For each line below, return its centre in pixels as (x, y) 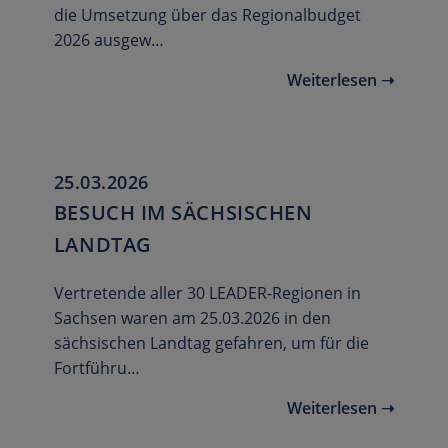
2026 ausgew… (108, 40)
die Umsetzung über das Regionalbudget (207, 15)
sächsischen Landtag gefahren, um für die (211, 343)
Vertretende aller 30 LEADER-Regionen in (207, 293)
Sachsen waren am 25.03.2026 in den (192, 318)
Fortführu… (96, 368)
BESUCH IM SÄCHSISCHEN (183, 213)
